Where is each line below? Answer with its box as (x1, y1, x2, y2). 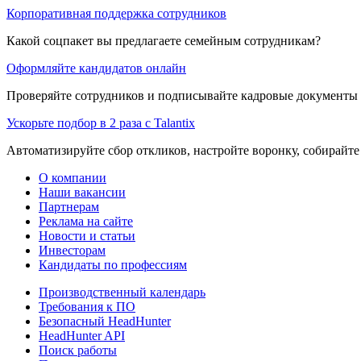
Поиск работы (39, 342, 117, 357)
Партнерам (39, 199, 99, 214)
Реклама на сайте (39, 214, 133, 228)
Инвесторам (39, 243, 106, 257)
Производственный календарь (39, 284, 205, 299)
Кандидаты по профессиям (39, 257, 187, 272)
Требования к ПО (39, 299, 135, 313)
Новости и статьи (39, 228, 135, 243)
